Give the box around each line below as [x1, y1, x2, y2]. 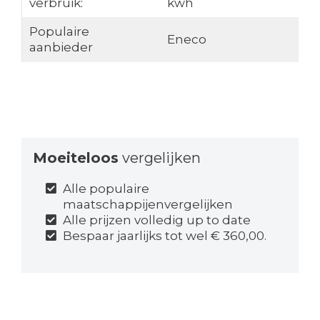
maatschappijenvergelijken [63, 196, 234, 211]
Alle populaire [63, 181, 150, 196]
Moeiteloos [32, 149, 119, 166]
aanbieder [29, 39, 93, 54]
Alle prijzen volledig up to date [63, 212, 251, 227]
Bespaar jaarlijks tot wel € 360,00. [63, 228, 267, 243]
